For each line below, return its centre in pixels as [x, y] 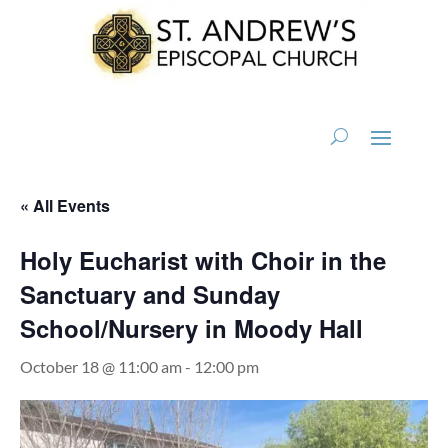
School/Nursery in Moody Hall [191, 328]
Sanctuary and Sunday [150, 294]
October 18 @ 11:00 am [101, 366]
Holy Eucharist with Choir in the [203, 260]
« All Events [65, 205]
